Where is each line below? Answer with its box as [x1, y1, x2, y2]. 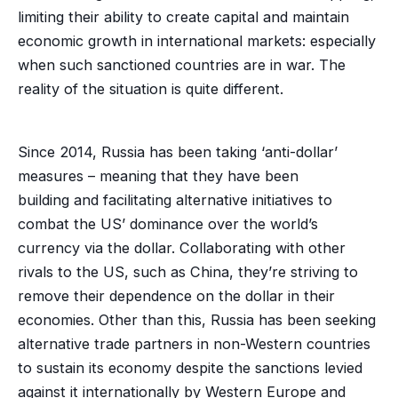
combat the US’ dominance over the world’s [17, 214, 318, 233]
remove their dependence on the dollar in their [17, 286, 335, 305]
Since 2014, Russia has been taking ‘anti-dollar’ [17, 142, 338, 161]
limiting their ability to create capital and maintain [17, 8, 349, 27]
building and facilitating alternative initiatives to [17, 190, 332, 209]
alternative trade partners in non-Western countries [17, 334, 370, 353]
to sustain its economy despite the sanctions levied [17, 358, 362, 377]
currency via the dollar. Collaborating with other [17, 238, 346, 257]
